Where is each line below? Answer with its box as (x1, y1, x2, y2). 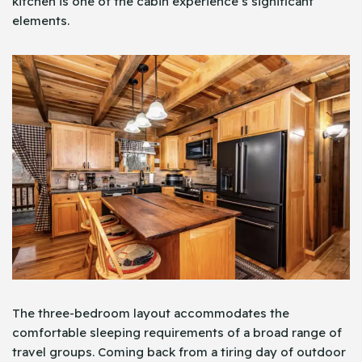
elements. (12, 13, 69, 29)
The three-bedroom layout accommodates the (12, 305, 289, 322)
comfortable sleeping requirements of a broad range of (12, 325, 342, 341)
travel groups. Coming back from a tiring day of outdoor (12, 344, 346, 360)
